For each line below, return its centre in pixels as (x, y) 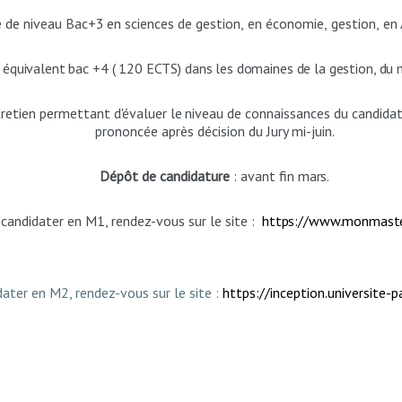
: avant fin (266, 176)
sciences (150, 23)
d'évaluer (140, 113)
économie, (296, 23)
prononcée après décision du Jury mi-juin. (214, 131)
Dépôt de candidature (167, 176)
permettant (74, 113)
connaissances (288, 113)
